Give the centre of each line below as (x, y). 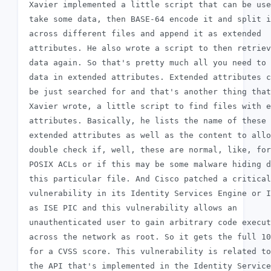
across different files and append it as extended (143, 34)
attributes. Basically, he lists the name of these (145, 121)
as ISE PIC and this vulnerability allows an (131, 208)
